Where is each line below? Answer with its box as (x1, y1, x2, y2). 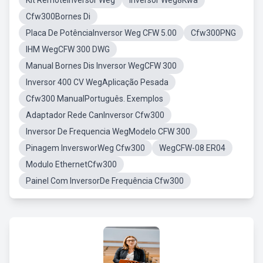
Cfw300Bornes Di (26, 12, 90, 21)
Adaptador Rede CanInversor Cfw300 (26, 110, 164, 120)
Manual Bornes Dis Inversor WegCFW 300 (26, 61, 177, 70)
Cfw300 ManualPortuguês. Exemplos (26, 94, 163, 103)
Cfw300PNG (191, 28, 236, 38)
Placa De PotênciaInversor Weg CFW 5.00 (26, 28, 177, 38)
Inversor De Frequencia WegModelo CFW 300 (26, 127, 190, 136)
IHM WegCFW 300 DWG (26, 45, 110, 54)
